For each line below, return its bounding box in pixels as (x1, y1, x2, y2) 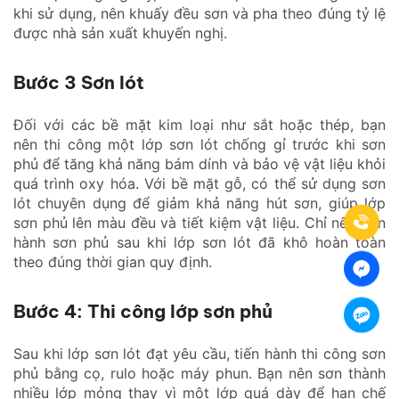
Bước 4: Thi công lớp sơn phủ (13, 299, 273, 322)
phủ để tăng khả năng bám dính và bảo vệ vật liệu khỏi (13, 154, 386, 173)
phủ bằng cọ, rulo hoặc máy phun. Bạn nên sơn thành (13, 363, 386, 382)
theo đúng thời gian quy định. (13, 252, 212, 271)
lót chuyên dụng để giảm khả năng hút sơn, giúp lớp (13, 193, 386, 212)
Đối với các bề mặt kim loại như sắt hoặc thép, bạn (13, 115, 386, 134)
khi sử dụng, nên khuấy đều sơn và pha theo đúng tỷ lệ (13, 4, 386, 22)
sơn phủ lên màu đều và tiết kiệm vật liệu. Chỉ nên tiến (13, 213, 386, 232)
